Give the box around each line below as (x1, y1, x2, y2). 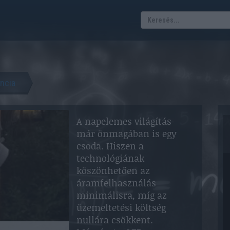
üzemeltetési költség (76, 201, 166, 214)
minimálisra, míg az (76, 188, 167, 202)
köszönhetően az (76, 164, 150, 177)
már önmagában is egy (76, 127, 177, 140)
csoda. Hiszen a (76, 139, 144, 152)
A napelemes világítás (76, 114, 171, 128)
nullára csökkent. (76, 213, 153, 226)
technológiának (76, 151, 144, 165)
